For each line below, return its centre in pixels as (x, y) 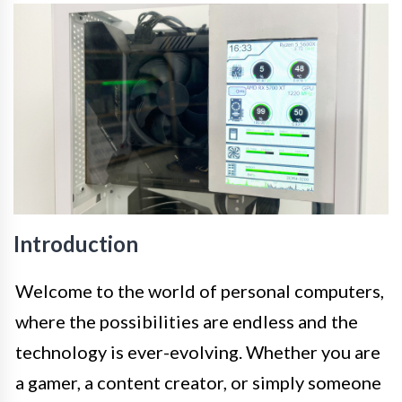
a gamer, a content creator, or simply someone (198, 383)
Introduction (76, 244)
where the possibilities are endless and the (187, 322)
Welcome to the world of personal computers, (200, 291)
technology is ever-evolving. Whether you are (198, 352)
